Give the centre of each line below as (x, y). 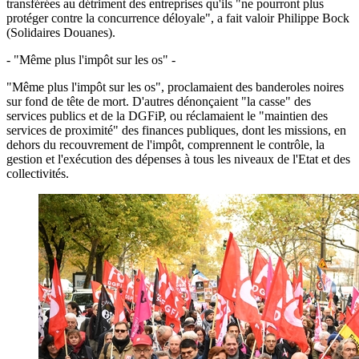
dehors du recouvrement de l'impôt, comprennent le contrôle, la (165, 144)
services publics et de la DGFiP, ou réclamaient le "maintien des (167, 115)
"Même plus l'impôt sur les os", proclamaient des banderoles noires (175, 87)
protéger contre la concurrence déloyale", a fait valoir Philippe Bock (178, 18)
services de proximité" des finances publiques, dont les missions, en (176, 130)
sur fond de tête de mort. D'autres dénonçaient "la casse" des (159, 101)
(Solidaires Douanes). (61, 32)
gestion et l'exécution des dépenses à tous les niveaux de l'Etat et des (178, 159)
